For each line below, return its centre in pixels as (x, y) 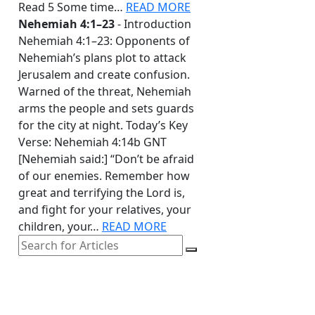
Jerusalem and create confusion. (104, 75)
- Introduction (153, 24)
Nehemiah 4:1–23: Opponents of (104, 41)
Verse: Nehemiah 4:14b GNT (92, 142)
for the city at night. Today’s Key (103, 126)
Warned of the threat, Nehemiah (105, 92)
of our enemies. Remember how (104, 176)
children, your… (60, 227)
